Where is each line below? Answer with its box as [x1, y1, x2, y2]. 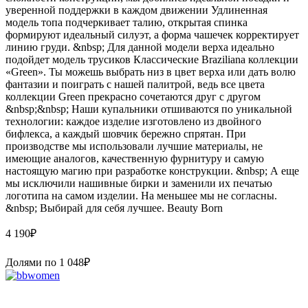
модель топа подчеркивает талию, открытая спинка [5, 16, 247, 28]
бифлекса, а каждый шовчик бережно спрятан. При [5, 127, 246, 140]
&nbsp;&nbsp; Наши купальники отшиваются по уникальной [5, 102, 292, 115]
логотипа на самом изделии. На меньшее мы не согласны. [5, 189, 277, 201]
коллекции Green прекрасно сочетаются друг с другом [5, 90, 261, 102]
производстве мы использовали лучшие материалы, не [5, 140, 263, 152]
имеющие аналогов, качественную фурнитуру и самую [5, 152, 264, 164]
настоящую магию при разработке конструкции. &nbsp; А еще [5, 164, 299, 177]
